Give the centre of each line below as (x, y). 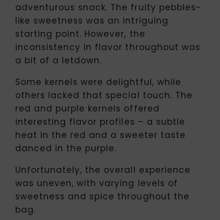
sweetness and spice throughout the (102, 196)
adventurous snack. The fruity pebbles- (108, 7)
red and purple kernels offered (87, 108)
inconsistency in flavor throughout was (108, 47)
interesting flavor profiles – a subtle (100, 122)
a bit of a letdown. (59, 60)
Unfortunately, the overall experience (103, 170)
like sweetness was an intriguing (92, 20)
